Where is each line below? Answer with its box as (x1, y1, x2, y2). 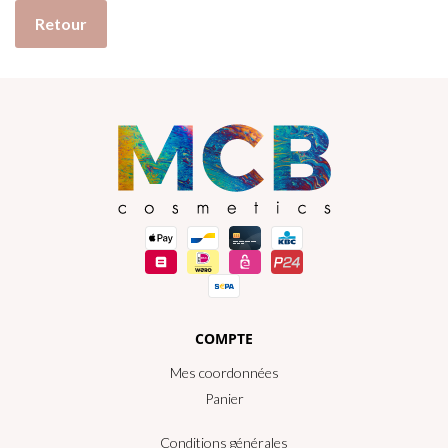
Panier (204, 390, 244, 407)
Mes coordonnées (169, 364, 279, 381)
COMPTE (195, 329, 253, 348)
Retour (35, 13, 87, 33)
